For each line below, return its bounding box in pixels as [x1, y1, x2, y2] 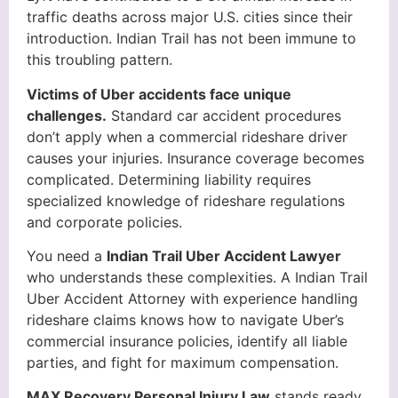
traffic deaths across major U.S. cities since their [27, 8, 353, 27]
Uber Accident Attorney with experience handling [27, 289, 358, 307]
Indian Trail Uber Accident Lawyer [107, 246, 341, 265]
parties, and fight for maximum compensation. [27, 353, 338, 371]
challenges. [27, 106, 107, 124]
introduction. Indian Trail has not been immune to [27, 29, 356, 48]
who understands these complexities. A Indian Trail [27, 267, 368, 286]
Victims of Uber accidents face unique [27, 84, 291, 103]
